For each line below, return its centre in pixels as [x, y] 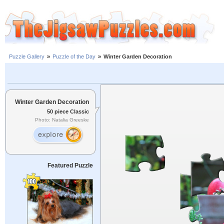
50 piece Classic [68, 111]
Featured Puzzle [70, 165]
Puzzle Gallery [27, 57]
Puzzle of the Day [74, 57]
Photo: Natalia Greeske [62, 120]
